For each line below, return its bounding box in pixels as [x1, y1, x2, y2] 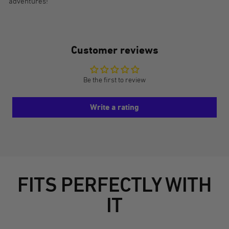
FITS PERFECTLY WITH [17, 172, 212, 197]
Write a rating [90, 102, 139, 112]
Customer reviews [71, 43, 158, 56]
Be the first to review [83, 75, 146, 84]
